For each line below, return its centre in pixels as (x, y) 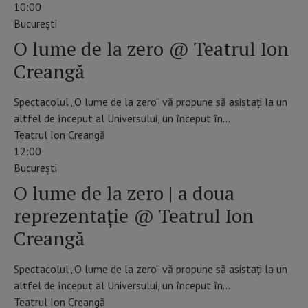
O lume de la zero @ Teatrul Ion (151, 49)
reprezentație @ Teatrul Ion (134, 216)
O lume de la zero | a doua (124, 193)
